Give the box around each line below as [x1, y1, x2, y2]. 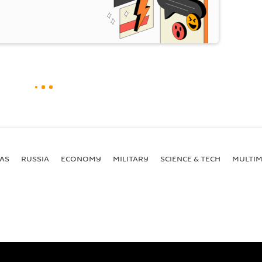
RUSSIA [21, 153, 49, 164]
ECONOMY [61, 153, 101, 164]
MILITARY [113, 153, 149, 164]
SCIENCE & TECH [160, 153, 220, 164]
